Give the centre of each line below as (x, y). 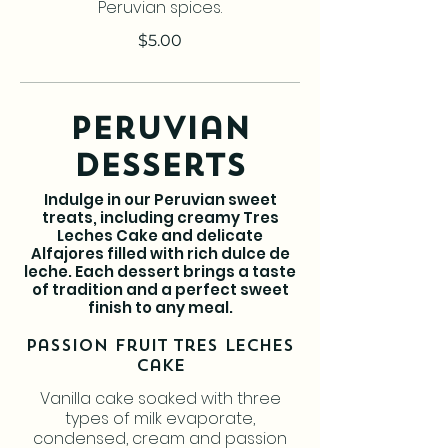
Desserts (160, 168)
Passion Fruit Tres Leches (160, 346)
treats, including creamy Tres (160, 217)
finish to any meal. (160, 307)
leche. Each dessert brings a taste (160, 271)
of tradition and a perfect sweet (160, 289)
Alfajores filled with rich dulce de (160, 253)
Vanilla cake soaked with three (160, 398)
